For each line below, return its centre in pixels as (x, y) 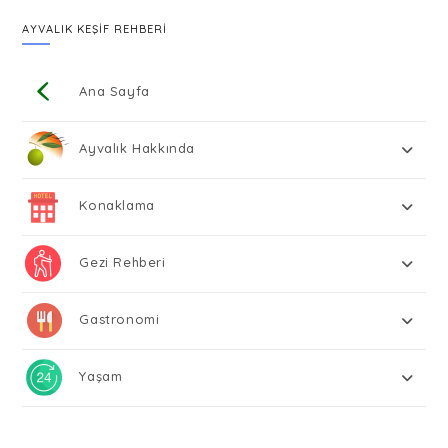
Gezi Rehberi (122, 261)
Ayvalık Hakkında (137, 147)
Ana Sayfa (114, 90)
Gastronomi (119, 318)
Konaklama (117, 204)
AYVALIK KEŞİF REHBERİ (95, 28)
